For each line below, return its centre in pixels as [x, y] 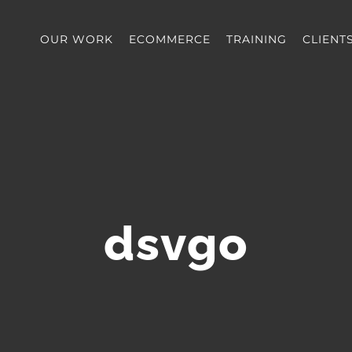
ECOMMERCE [169, 39]
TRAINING [256, 39]
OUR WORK [76, 39]
